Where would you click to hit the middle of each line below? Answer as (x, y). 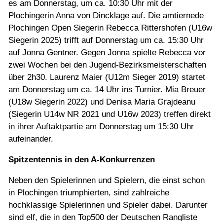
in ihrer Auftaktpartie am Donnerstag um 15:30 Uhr (101, 127)
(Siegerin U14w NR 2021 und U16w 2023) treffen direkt (110, 114)
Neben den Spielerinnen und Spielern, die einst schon (107, 181)
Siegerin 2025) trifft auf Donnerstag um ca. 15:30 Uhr (106, 40)
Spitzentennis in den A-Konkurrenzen (82, 160)
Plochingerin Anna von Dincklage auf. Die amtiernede (106, 16)
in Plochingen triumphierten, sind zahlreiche (89, 193)
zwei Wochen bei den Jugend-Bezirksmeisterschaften (107, 65)
